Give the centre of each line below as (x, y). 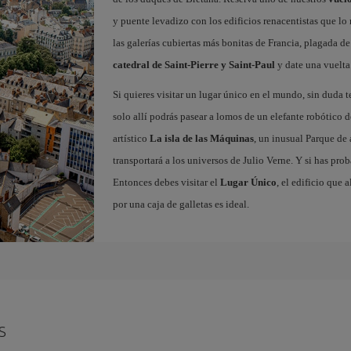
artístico (131, 138)
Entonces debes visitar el (166, 182)
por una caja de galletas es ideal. (181, 204)
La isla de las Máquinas (201, 138)
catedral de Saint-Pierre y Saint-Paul (194, 65)
